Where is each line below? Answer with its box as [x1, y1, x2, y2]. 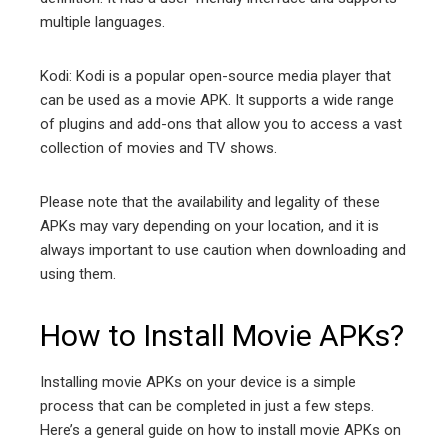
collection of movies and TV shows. [40, 138, 277, 157]
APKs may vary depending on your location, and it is [40, 216, 379, 235]
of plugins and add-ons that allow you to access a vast [40, 114, 402, 133]
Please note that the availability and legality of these [40, 192, 380, 211]
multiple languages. [40, 12, 165, 31]
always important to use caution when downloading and [40, 240, 406, 259]
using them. [40, 264, 116, 283]
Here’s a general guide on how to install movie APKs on [40, 420, 401, 439]
